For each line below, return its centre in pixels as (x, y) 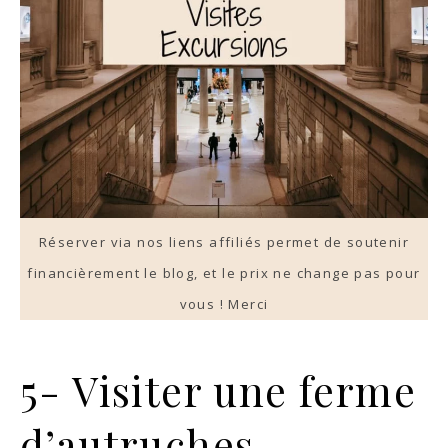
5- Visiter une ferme (218, 390)
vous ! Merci (224, 304)
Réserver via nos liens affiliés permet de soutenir (224, 242)
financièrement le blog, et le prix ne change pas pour (224, 273)
